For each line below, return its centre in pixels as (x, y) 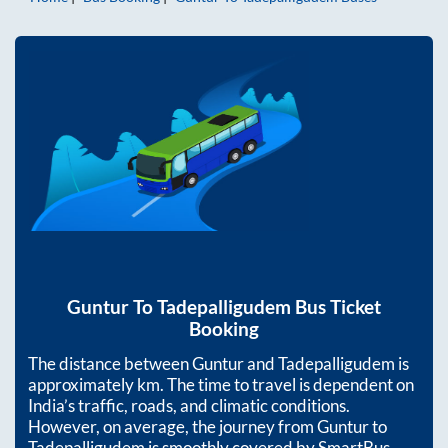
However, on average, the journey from (172, 426)
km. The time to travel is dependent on (275, 384)
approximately (82, 384)
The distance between (110, 363)
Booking (224, 328)
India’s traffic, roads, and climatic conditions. (189, 405)
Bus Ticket (336, 306)
